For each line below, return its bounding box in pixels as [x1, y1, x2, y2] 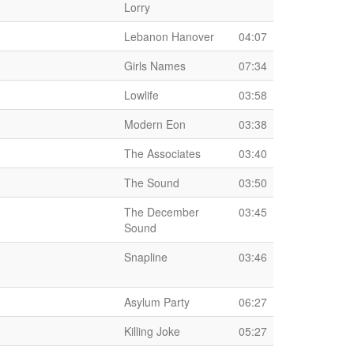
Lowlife [124, 87, 159, 103]
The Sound [124, 175, 179, 190]
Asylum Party [124, 294, 190, 310]
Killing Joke [124, 323, 180, 339]
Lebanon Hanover [124, 28, 214, 44]
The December [124, 204, 199, 220]
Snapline [124, 249, 168, 265]
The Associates [124, 145, 201, 161]
